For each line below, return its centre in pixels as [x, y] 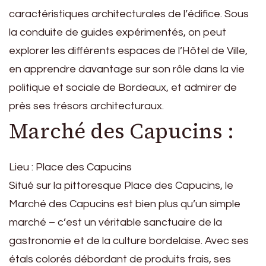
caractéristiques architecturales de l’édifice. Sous [129, 14]
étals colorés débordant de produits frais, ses [120, 259]
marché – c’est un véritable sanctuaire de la [115, 222]
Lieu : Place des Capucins [70, 167]
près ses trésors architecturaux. [86, 106]
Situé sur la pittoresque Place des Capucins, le [121, 185]
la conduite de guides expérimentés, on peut [118, 33]
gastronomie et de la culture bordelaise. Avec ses [129, 240]
